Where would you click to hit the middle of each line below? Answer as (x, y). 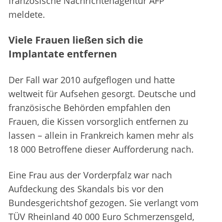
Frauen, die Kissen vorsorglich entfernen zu (98, 122)
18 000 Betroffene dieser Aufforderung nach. (101, 149)
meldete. (27, 15)
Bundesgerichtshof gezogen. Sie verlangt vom (104, 203)
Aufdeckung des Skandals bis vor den (86, 189)
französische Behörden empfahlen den (89, 108)
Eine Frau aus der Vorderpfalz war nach (90, 175)
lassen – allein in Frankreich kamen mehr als (101, 136)
